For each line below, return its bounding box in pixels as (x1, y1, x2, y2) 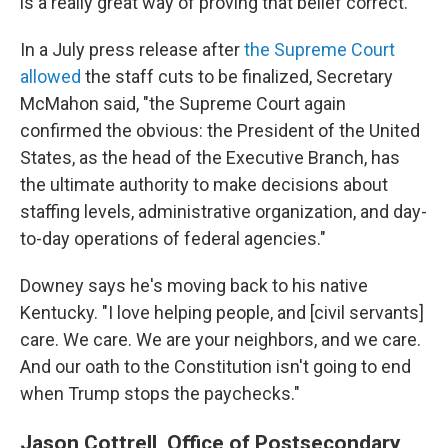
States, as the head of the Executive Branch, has (20, 147, 400, 168)
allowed (20, 66, 85, 87)
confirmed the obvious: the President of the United (20, 120, 420, 141)
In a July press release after (20, 39, 244, 60)
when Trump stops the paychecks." (20, 383, 300, 404)
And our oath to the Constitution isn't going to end (20, 356, 411, 377)
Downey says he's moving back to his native (20, 275, 368, 296)
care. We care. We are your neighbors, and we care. (20, 329, 421, 350)
